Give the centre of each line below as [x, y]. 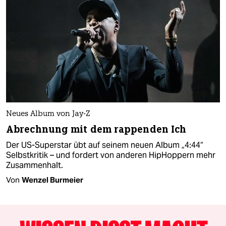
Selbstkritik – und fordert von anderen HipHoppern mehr [111, 155]
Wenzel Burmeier [52, 180]
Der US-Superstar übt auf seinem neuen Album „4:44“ [105, 145]
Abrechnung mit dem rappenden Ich [96, 129]
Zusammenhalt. [35, 165]
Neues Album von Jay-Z [48, 114]
